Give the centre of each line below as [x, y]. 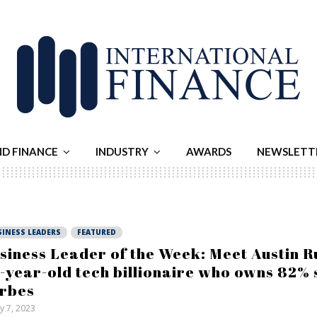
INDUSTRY [122, 151]
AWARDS [209, 151]
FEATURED [96, 232]
